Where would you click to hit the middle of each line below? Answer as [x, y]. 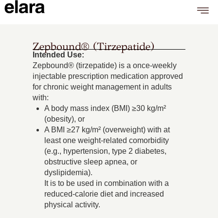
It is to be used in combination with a [107, 183]
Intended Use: [59, 55]
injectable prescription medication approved [108, 76]
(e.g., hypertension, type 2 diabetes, [106, 151]
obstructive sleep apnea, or [91, 162]
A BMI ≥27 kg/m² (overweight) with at [107, 130]
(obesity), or [65, 119]
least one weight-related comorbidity [107, 141]
